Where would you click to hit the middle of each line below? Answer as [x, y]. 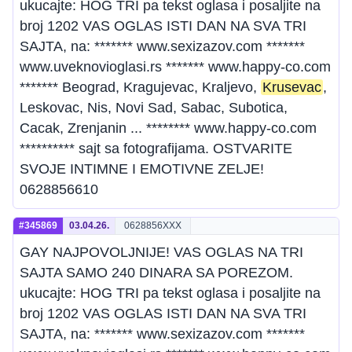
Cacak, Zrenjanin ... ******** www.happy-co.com [168, 128]
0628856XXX [153, 225]
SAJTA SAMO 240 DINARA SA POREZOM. [156, 273]
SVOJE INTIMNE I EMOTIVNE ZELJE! [142, 169]
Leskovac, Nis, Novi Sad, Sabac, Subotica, [154, 108]
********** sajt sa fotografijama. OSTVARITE [156, 148]
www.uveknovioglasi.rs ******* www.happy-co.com [175, 67]
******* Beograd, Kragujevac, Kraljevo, [140, 87]
